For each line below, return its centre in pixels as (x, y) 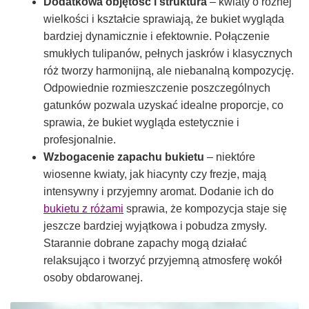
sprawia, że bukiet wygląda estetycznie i (141, 123)
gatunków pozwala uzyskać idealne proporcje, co (163, 106)
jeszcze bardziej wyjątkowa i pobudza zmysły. (155, 226)
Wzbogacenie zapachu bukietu (124, 157)
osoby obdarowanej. (93, 278)
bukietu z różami (83, 209)
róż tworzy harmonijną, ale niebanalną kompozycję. (169, 71)
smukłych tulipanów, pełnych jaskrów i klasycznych (168, 54)
